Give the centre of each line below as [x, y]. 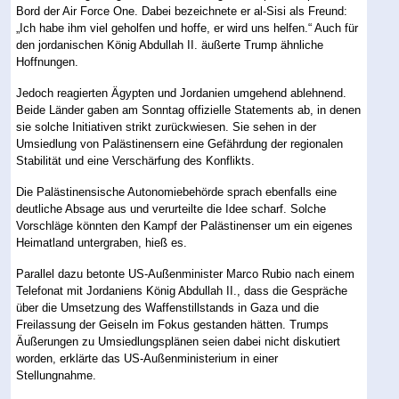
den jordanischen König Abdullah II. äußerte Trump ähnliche [170, 45]
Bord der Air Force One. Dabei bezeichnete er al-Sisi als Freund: [182, 12]
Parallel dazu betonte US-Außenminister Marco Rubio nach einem [186, 274]
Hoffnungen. [48, 62]
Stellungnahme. [57, 376]
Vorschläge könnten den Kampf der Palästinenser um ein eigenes [185, 226]
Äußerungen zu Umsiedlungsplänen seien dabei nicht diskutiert [179, 342]
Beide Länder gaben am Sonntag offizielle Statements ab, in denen [189, 110]
